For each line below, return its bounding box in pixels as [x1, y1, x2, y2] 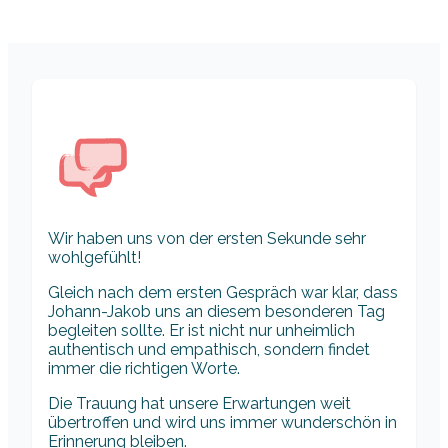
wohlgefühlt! [48, 248, 141, 268]
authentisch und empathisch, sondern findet [48, 340, 370, 360]
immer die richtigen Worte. [48, 359, 240, 379]
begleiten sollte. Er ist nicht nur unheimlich [48, 321, 355, 341]
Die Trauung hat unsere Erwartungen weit [48, 394, 351, 414]
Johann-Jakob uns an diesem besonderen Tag [48, 302, 385, 322]
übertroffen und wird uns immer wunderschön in [48, 413, 397, 433]
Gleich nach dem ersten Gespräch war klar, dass [48, 283, 398, 303]
